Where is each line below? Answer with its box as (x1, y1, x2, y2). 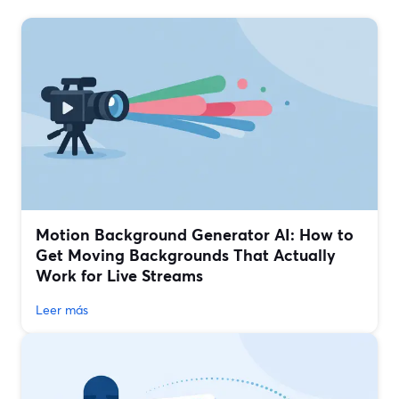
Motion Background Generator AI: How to (36, 224, 354, 246)
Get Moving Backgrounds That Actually (36, 244, 336, 266)
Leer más (36, 301, 88, 319)
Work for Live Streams (36, 265, 203, 287)
